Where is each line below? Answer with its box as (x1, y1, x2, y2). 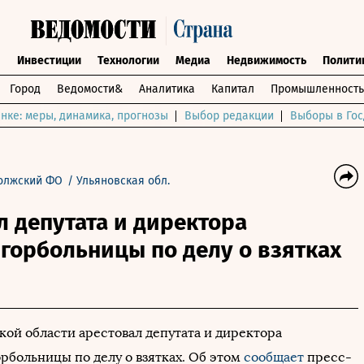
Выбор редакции (184, 109, 274, 123)
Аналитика (139, 82, 195, 96)
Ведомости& (57, 82, 123, 96)
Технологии (97, 54, 159, 67)
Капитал (211, 82, 254, 96)
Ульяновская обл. (76, 174, 170, 188)
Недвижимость (226, 54, 306, 67)
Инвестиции (16, 54, 81, 67)
